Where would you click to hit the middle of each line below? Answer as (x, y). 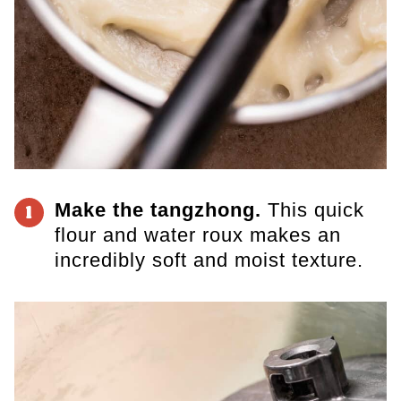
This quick (312, 210)
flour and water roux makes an (197, 235)
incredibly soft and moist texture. (209, 260)
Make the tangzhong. (158, 210)
